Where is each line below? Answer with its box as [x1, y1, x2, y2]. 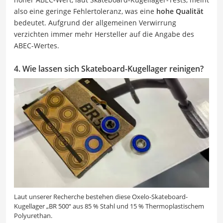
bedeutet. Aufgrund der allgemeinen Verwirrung [14, 17, 176, 27]
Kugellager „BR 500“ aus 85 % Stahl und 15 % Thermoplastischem [14, 201, 204, 211]
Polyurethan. [14, 211, 52, 220]
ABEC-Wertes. [14, 40, 59, 50]
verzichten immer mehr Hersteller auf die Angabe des [14, 29, 194, 39]
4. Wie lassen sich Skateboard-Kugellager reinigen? [14, 63, 204, 74]
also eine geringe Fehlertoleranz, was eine [14, 6, 156, 16]
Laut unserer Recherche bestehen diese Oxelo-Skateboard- [14, 192, 188, 201]
